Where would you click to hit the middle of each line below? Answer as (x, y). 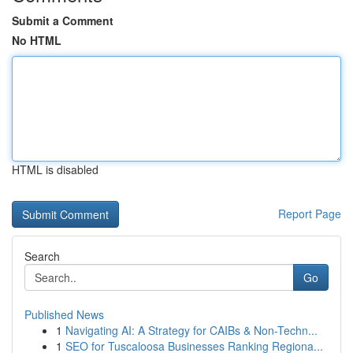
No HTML (37, 40)
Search (42, 256)
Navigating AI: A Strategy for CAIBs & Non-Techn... (191, 330)
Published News (64, 314)
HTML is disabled (55, 169)
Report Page (310, 214)
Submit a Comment (63, 20)
